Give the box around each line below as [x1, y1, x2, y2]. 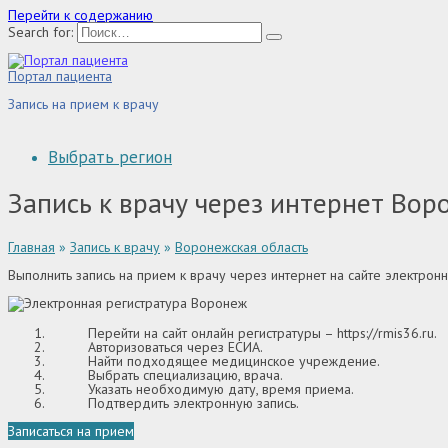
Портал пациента [8, 67, 112, 85]
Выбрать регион [48, 146, 172, 168]
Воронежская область [175, 238, 308, 257]
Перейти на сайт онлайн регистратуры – [88, 324, 337, 343]
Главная [8, 238, 55, 257]
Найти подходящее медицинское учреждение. [88, 352, 380, 371]
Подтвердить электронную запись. [88, 394, 299, 413]
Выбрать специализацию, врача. [88, 366, 283, 385]
